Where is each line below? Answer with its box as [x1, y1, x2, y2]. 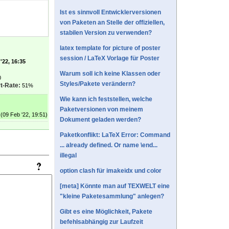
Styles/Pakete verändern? [60, 80, 135, 88]
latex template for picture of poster [60, 44, 161, 52]
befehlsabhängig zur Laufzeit [60, 218, 143, 226]
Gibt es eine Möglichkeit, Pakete [60, 208, 152, 216]
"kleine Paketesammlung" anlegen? [60, 193, 164, 200]
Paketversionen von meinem [60, 106, 143, 113]
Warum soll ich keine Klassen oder [60, 70, 161, 78]
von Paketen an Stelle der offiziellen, [60, 19, 165, 27]
